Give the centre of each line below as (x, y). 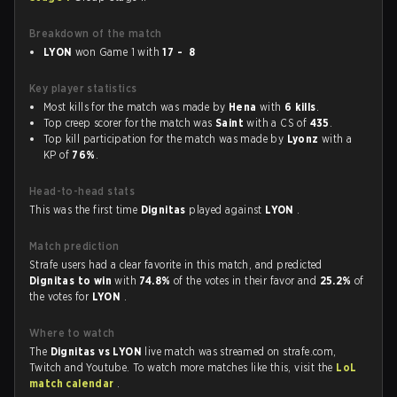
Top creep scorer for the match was (129, 123)
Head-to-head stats (82, 191)
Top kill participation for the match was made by (165, 139)
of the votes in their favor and (246, 280)
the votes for (61, 296)
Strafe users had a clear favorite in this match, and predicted (176, 265)
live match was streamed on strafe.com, (241, 351)
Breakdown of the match (96, 33)
